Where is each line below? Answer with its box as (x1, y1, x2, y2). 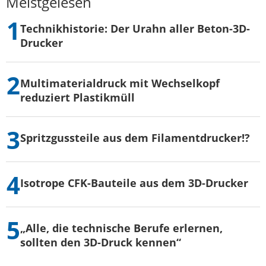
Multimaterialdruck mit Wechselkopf (20, 76, 220, 91)
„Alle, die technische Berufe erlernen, (20, 221, 223, 236)
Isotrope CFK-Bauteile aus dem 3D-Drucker (20, 176, 248, 191)
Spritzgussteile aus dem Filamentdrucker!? (20, 131, 250, 145)
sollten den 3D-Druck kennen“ (20, 235, 181, 250)
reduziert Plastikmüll (20, 90, 135, 105)
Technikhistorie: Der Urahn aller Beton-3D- (20, 21, 250, 36)
